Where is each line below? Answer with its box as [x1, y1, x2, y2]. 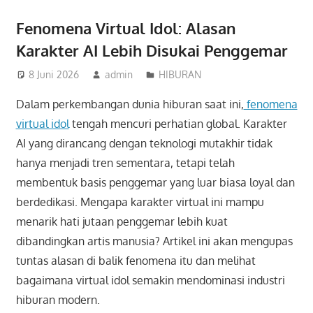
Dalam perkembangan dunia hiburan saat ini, [15, 96, 244, 111]
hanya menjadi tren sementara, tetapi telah [15, 155, 235, 170]
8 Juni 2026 [29, 68, 80, 80]
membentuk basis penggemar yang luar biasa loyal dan [15, 175, 295, 189]
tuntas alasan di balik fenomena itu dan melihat [15, 253, 256, 268]
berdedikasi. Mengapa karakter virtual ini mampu [15, 194, 264, 209]
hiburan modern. [15, 292, 100, 307]
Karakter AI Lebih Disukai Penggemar [15, 41, 288, 61]
